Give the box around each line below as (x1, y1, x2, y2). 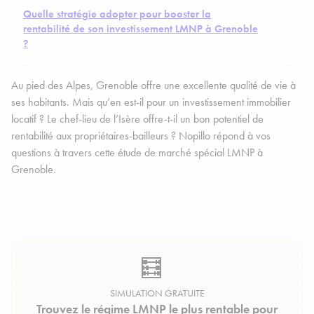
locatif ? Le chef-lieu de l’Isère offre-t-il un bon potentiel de (11, 111, 264, 127)
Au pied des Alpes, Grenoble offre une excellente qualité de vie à (11, 78, 296, 93)
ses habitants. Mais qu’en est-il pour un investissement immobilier (11, 95, 291, 110)
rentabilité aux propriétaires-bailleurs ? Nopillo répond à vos (11, 128, 271, 144)
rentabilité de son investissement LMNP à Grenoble (23, 22, 258, 36)
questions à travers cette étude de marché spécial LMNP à (11, 145, 263, 161)
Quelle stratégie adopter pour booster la (23, 7, 211, 22)
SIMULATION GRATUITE (109, 287, 205, 300)
